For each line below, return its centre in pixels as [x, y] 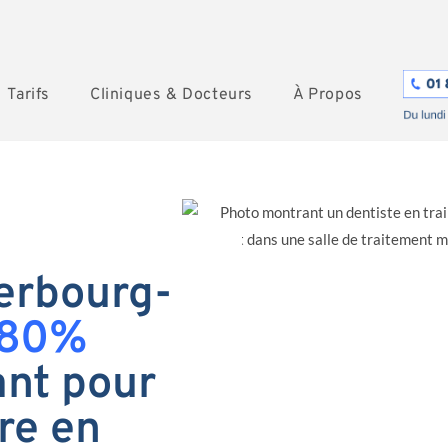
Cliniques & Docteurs [171, 95]
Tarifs [28, 95]
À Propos [327, 95]
